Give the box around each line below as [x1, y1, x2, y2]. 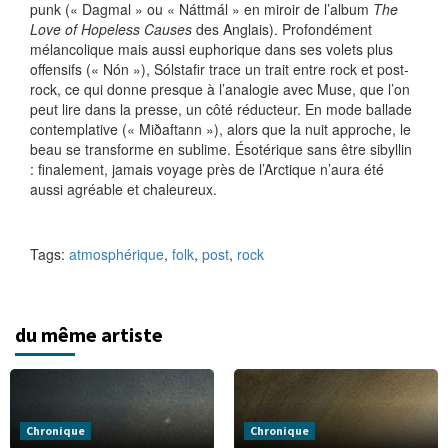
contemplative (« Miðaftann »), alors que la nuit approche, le [30, 119, 411, 139]
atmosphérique [69, 244, 164, 264]
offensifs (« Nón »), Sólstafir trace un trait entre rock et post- [30, 59, 409, 79]
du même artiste [15, 322, 163, 347]
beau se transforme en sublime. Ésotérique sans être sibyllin [30, 139, 412, 159]
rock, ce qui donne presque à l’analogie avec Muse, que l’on [30, 79, 410, 99]
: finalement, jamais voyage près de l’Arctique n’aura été [30, 159, 384, 179]
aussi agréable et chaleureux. [30, 179, 217, 199]
